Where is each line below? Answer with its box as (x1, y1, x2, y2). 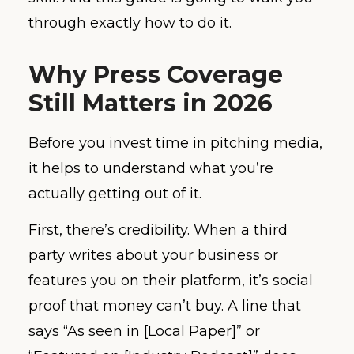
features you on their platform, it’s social (28, 272, 313, 290)
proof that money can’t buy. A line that (28, 297, 301, 315)
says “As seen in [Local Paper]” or (28, 322, 260, 341)
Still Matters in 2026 (28, 88, 273, 118)
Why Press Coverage (28, 59, 283, 89)
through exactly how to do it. (28, 13, 232, 32)
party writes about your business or (28, 247, 278, 265)
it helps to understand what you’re (28, 159, 273, 177)
